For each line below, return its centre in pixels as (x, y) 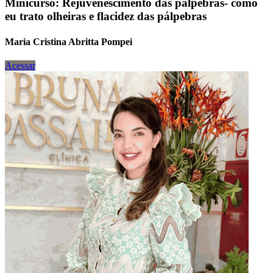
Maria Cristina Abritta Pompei (69, 41)
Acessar (20, 65)
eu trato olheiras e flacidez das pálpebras (106, 16)
